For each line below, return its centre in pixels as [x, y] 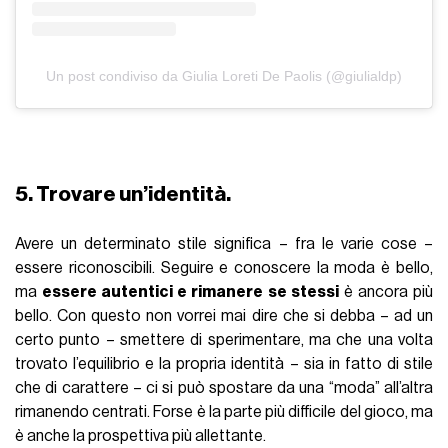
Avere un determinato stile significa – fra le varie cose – [224, 244]
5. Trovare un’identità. [123, 195]
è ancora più [385, 292]
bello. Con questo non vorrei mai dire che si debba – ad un [224, 316]
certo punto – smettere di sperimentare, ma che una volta [224, 340]
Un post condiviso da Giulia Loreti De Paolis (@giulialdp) [224, 75]
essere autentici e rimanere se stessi [190, 292]
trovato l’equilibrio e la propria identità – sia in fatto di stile [224, 364]
